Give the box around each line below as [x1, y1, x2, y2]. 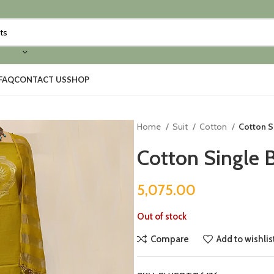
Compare [150, 233, 189, 245]
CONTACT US [14, 74, 67, 84]
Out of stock [137, 211, 187, 222]
